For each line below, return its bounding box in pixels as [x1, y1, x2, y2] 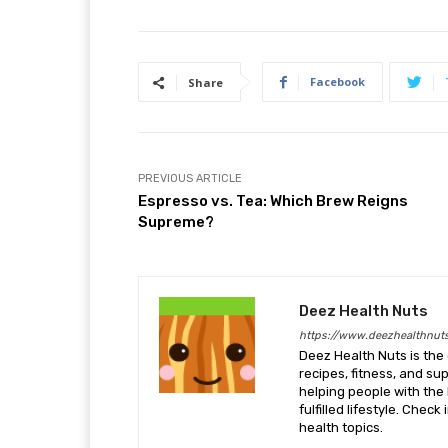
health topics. [299, 420, 383, 436]
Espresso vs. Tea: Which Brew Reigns [138, 192, 408, 211]
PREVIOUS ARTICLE [138, 172, 242, 186]
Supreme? [138, 213, 214, 232]
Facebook [310, 74, 365, 90]
